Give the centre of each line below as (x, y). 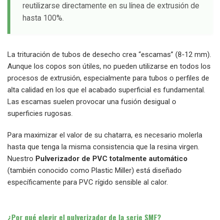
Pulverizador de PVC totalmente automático (111, 159)
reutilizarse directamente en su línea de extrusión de (111, 6)
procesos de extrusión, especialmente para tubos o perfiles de (108, 78)
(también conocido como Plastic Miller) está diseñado (95, 170)
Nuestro (21, 159)
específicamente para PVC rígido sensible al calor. (88, 182)
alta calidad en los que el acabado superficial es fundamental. (106, 90)
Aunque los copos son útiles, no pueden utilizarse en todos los (109, 66)
